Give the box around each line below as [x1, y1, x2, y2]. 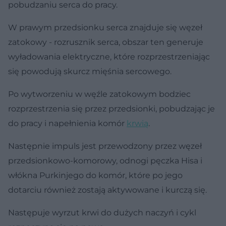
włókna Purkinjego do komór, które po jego [8, 170, 183, 180]
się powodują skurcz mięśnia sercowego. [8, 66, 172, 76]
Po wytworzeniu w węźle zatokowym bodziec [8, 89, 191, 99]
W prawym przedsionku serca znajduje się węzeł [8, 22, 202, 32]
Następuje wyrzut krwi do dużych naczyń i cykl [8, 207, 196, 217]
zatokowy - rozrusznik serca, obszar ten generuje [8, 37, 203, 47]
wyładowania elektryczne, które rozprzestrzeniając [8, 51, 210, 62]
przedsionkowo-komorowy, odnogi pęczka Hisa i [8, 155, 202, 165]
